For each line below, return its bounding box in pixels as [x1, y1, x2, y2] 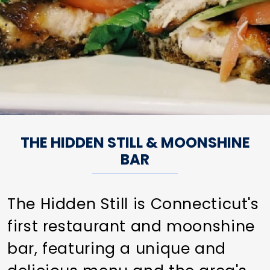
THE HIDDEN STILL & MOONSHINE [20, 132, 250, 152]
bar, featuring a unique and [7, 237, 226, 259]
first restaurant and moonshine [7, 215, 255, 237]
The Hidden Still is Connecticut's [7, 193, 259, 215]
